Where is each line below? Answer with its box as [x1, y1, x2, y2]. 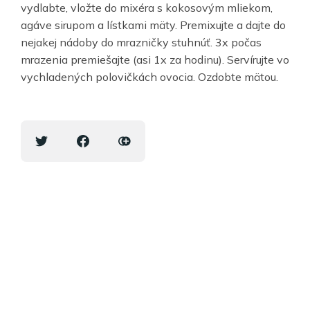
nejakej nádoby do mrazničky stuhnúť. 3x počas [21, 35, 262, 50]
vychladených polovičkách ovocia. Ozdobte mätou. [21, 70, 278, 84]
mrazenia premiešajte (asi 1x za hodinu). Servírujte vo [21, 53, 289, 67]
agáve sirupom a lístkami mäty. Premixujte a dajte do [21, 18, 286, 33]
